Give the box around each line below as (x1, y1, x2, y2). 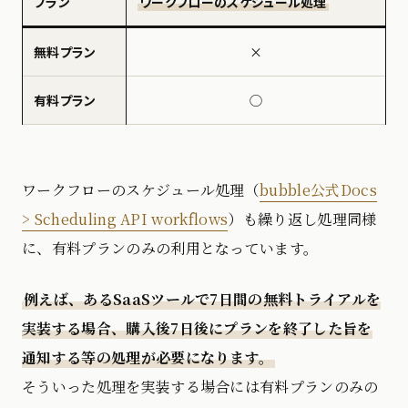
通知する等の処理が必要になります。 (22, 347, 274, 369)
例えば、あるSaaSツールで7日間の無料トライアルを (24, 289, 382, 311)
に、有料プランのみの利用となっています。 (22, 238, 319, 260)
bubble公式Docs (260, 179, 377, 201)
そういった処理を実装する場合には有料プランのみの (22, 376, 379, 398)
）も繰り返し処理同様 (228, 209, 377, 230)
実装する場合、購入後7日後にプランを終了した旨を (22, 318, 372, 340)
